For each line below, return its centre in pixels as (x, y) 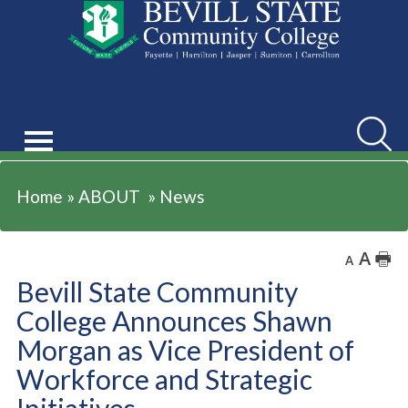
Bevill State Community (157, 291)
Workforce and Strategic (164, 379)
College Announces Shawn (174, 321)
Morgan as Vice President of (185, 350)
